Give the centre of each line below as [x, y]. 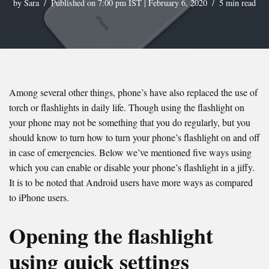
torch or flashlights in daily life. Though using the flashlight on [127, 107]
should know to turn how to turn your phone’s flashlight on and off [134, 138]
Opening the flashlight [111, 236]
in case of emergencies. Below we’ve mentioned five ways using [130, 153]
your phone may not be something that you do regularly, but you [130, 122]
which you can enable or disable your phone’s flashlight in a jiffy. [132, 168]
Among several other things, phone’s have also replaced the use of [133, 92]
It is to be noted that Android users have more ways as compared [131, 183]
